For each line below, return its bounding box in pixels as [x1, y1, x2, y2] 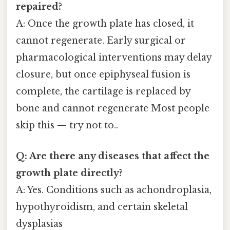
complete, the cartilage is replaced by [16, 86, 190, 98]
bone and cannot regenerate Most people [16, 103, 209, 114]
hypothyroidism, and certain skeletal [16, 201, 188, 213]
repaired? [16, 1, 62, 13]
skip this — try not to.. [16, 120, 118, 131]
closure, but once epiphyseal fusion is [16, 69, 190, 81]
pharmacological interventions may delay [16, 52, 212, 64]
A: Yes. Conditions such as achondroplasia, [16, 184, 212, 196]
